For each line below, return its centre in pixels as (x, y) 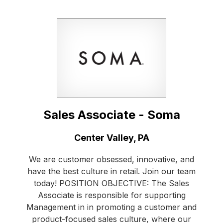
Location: (40, 137)
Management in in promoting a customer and (111, 207)
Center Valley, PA (111, 138)
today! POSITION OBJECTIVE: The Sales (111, 183)
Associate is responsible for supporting (111, 195)
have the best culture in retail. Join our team (111, 171)
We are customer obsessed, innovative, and (111, 160)
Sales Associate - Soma (111, 115)
